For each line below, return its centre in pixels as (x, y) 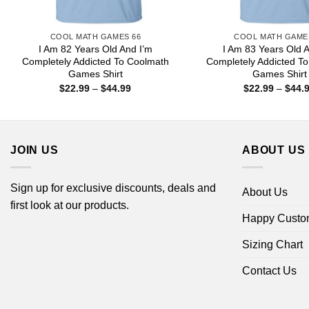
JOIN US (34, 150)
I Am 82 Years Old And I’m (95, 49)
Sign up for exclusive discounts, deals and (113, 188)
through (148, 116)
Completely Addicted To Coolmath (95, 62)
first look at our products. (70, 205)
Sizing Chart (272, 244)
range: (145, 97)
